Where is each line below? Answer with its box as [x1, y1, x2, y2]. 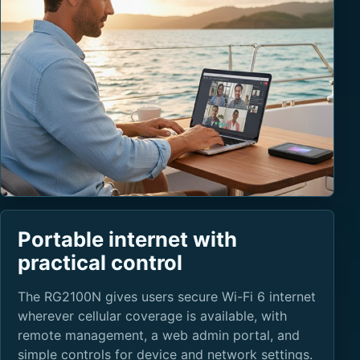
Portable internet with [17, 226, 237, 252]
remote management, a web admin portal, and [17, 326, 300, 343]
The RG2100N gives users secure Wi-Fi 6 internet [17, 288, 316, 305]
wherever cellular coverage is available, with [17, 307, 287, 324]
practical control [17, 249, 182, 275]
